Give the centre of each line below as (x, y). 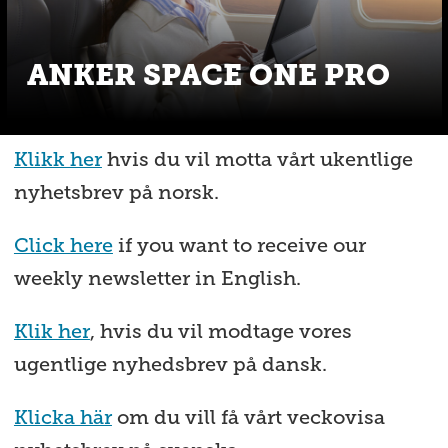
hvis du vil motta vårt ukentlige (257, 158)
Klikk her (57, 158)
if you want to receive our (239, 244)
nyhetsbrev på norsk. (116, 191)
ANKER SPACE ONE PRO (209, 75)
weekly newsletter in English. (157, 277)
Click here (63, 244)
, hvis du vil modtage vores (220, 330)
